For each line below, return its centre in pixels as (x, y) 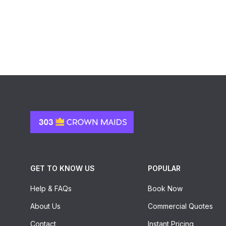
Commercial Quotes (180, 206)
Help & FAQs (51, 189)
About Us (45, 206)
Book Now (165, 189)
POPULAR (164, 168)
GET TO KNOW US (63, 168)
